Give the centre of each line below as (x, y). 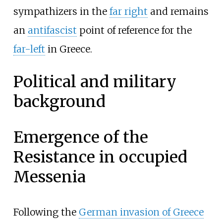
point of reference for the (134, 30)
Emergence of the (81, 137)
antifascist (52, 30)
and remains (178, 12)
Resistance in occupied (100, 157)
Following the (46, 212)
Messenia (49, 177)
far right (128, 12)
